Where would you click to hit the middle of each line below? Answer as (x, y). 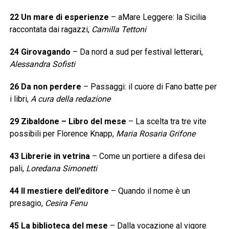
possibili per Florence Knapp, (63, 134)
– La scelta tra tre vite (167, 122)
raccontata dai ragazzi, (50, 30)
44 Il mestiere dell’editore (59, 191)
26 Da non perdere (45, 87)
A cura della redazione (70, 99)
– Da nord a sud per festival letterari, (136, 52)
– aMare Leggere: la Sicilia (157, 17)
